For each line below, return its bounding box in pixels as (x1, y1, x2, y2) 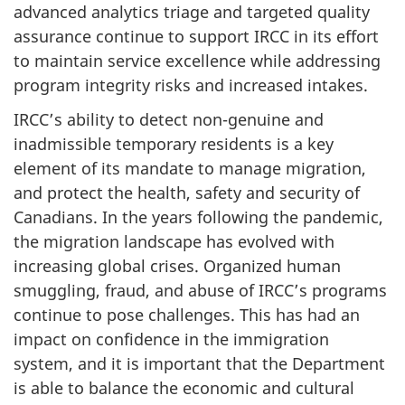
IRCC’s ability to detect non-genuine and (14, 108, 324, 131)
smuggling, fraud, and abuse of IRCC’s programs (14, 279, 387, 302)
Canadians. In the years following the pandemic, (14, 206, 383, 229)
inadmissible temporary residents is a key (14, 133, 334, 155)
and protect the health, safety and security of (14, 182, 360, 204)
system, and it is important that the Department (14, 353, 385, 375)
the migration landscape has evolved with (14, 231, 334, 253)
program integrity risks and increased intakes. (14, 73, 368, 96)
